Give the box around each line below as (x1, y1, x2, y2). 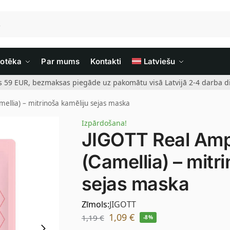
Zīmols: (81, 198, 109, 210)
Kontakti (90, 56, 122, 66)
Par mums (41, 56, 80, 66)
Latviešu (143, 56, 176, 66)
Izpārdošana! (81, 118, 127, 128)
